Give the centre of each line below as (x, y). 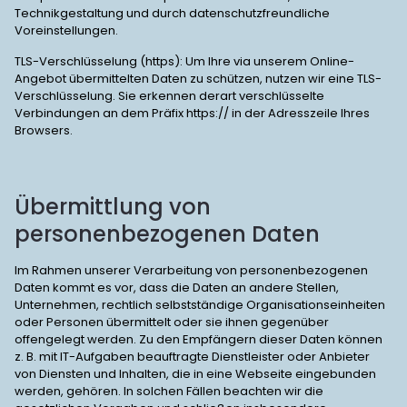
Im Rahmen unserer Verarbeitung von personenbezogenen (191, 270)
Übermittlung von (113, 207)
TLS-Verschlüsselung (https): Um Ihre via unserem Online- (184, 61)
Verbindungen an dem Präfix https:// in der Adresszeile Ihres (192, 113)
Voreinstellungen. (66, 30)
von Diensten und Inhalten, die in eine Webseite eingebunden (195, 374)
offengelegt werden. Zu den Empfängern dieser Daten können (199, 339)
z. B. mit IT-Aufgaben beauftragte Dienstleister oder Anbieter (192, 357)
